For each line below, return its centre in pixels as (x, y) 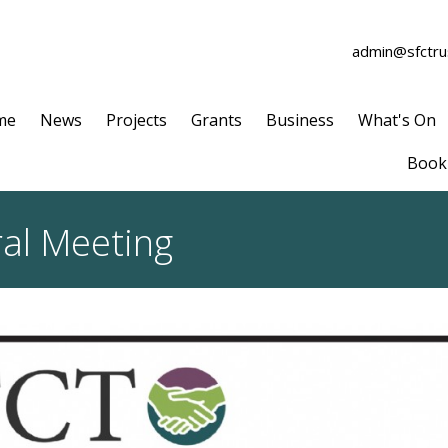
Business (300, 120)
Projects (136, 120)
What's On (397, 120)
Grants (216, 120)
